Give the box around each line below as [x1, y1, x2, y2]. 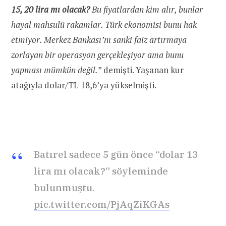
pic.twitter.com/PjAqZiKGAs [34, 198, 169, 210]
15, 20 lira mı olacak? [11, 4, 90, 16]
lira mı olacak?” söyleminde [34, 164, 168, 177]
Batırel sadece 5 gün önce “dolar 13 [34, 148, 198, 160]
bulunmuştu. [34, 181, 95, 194]
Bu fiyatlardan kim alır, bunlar [90, 4, 203, 16]
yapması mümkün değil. [11, 64, 98, 76]
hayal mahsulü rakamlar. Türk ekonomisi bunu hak [11, 19, 197, 31]
